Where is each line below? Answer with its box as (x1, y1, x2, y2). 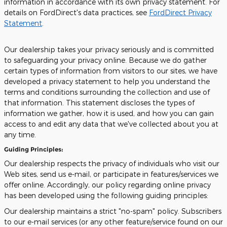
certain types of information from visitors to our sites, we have (4, 66, 217, 75)
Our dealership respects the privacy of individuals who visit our (4, 159, 219, 168)
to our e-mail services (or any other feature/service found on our (4, 217, 223, 226)
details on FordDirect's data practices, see (4, 8, 149, 17)
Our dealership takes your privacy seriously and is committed (4, 45, 214, 54)
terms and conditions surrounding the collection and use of (4, 88, 210, 96)
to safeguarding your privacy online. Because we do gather (4, 56, 207, 64)
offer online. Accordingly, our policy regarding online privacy (4, 180, 211, 189)
